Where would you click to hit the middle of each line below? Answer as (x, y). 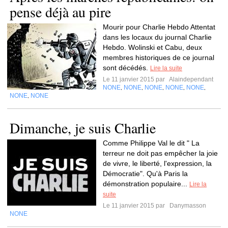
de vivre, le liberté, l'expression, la (157, 163)
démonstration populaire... (146, 184)
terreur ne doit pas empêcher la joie (160, 153)
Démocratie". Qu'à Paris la (145, 174)
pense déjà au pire (60, 12)
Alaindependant (191, 79)
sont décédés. (126, 68)
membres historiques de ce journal (159, 58)
